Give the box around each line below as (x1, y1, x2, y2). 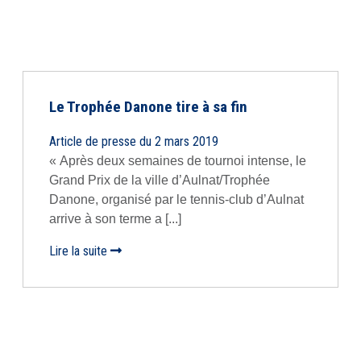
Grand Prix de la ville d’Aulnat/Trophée (49, 173, 270, 187)
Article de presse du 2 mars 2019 (49, 134, 218, 149)
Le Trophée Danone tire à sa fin (49, 98, 247, 116)
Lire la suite (49, 243, 110, 259)
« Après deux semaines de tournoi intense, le (49, 154, 306, 168)
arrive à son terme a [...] (49, 212, 181, 226)
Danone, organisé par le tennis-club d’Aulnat (49, 193, 304, 206)
